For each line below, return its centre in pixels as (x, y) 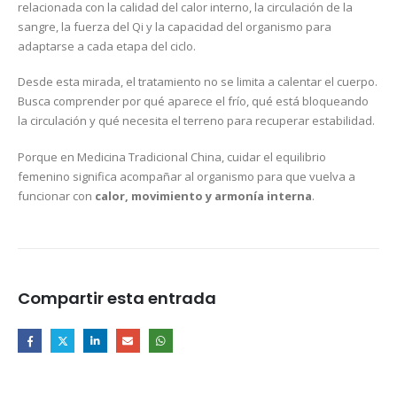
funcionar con (56, 195)
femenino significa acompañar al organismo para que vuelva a (187, 176)
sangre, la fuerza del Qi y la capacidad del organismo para (175, 26)
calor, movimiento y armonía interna (203, 195)
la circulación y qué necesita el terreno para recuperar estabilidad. (196, 121)
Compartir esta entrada (117, 298)
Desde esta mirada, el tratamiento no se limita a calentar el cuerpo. (198, 82)
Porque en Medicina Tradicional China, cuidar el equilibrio (172, 156)
